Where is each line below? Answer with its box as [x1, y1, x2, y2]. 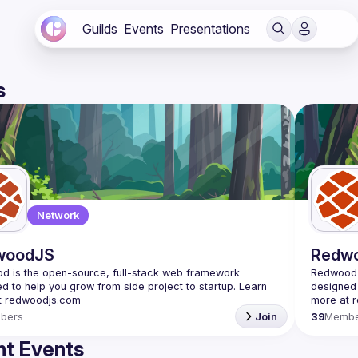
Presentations [170, 21, 250, 37]
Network [37, 209, 79, 221]
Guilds [82, 21, 117, 37]
